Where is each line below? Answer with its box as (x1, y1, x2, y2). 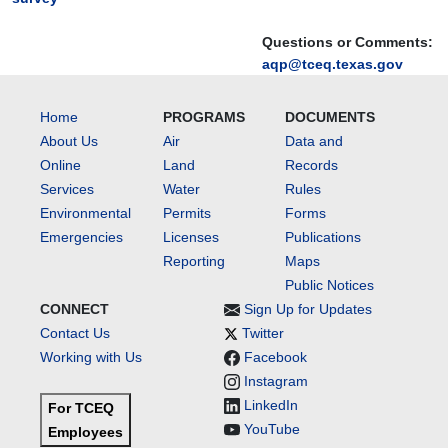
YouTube (244, 421, 300, 437)
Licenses (162, 229, 219, 245)
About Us (40, 133, 98, 149)
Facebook (244, 349, 307, 365)
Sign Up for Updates (244, 301, 372, 317)
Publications (285, 229, 362, 245)
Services (40, 181, 94, 197)
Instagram (244, 373, 308, 389)
